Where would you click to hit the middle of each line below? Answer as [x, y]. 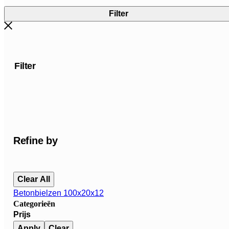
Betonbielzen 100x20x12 [59, 193]
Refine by [36, 140]
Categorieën [34, 203]
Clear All [34, 179]
